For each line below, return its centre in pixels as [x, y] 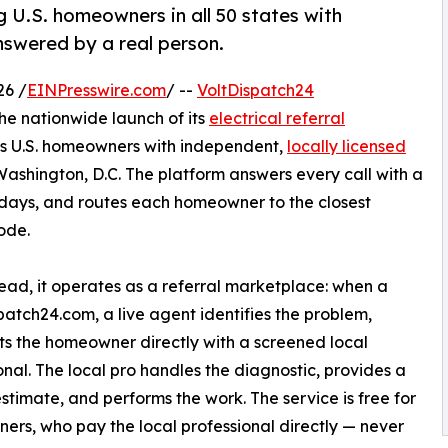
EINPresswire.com [96, 90]
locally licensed [346, 146]
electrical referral [277, 118]
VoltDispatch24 [255, 90]
